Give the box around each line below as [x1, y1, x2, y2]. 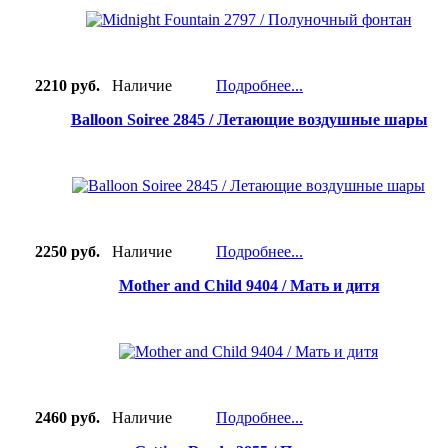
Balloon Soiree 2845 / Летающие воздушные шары [70, 111, 428, 129]
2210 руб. [19, 77, 100, 95]
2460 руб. [19, 409, 100, 427]
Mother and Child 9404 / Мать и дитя [118, 277, 380, 295]
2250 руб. [19, 243, 100, 261]
